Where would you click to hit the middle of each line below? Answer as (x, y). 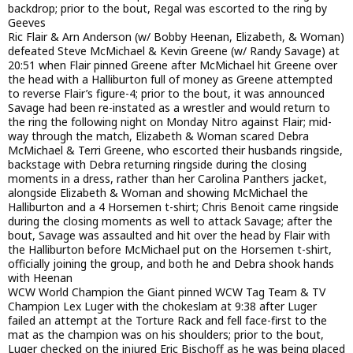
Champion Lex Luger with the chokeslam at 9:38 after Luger (162, 307)
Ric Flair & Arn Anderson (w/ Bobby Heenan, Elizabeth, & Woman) (176, 37)
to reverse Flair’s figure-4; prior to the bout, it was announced (166, 94)
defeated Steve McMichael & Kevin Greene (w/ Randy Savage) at (174, 51)
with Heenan (40, 278)
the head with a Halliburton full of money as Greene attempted (170, 80)
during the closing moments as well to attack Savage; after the (170, 221)
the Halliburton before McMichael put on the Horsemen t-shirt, (170, 250)
